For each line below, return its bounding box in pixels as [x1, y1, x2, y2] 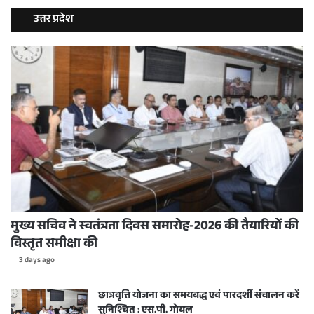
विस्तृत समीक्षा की [11, 233, 97, 255]
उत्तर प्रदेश [34, 11, 74, 29]
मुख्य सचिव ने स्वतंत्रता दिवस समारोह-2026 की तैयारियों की [11, 216, 299, 238]
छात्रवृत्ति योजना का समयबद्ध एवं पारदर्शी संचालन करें [98, 287, 299, 305]
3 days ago [19, 254, 55, 268]
